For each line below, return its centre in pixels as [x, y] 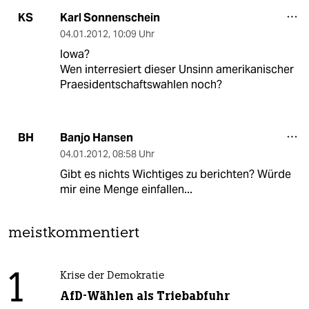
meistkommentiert [74, 233]
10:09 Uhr [133, 33]
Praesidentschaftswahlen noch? [141, 84]
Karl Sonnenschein [110, 17]
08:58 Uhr [133, 153]
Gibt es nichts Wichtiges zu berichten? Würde [175, 174]
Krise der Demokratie [112, 276]
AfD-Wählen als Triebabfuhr [144, 296]
